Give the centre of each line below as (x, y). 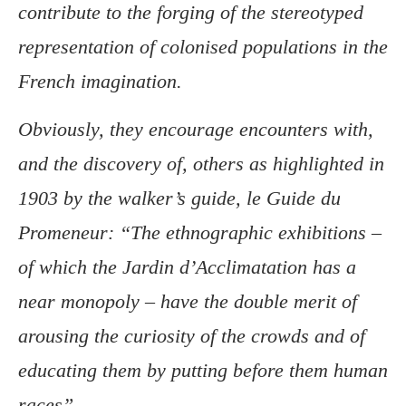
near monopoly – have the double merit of (188, 302)
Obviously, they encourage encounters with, (196, 130)
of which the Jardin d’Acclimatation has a (187, 267)
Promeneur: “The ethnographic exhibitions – (200, 233)
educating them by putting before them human (203, 371)
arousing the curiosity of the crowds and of (192, 336)
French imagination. (100, 82)
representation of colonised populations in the (203, 47)
